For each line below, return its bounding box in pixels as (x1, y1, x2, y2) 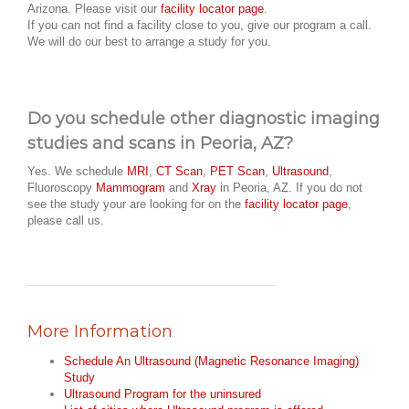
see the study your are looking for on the (27, 196, 245, 211)
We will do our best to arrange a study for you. (27, 35, 271, 49)
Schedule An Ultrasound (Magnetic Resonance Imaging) (64, 353, 359, 368)
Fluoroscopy (27, 180, 96, 194)
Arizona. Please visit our (27, 2, 161, 16)
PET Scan (210, 163, 265, 178)
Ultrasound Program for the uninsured (64, 386, 261, 401)
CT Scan (156, 163, 203, 178)
